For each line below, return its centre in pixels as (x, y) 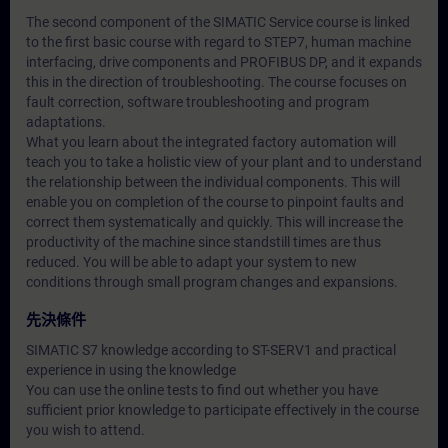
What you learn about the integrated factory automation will (211, 142)
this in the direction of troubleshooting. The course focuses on (216, 82)
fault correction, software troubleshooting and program (197, 102)
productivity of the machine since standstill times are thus (203, 242)
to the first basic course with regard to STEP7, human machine (218, 42)
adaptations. (66, 122)
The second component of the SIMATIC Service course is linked (218, 22)
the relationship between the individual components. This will (213, 182)
